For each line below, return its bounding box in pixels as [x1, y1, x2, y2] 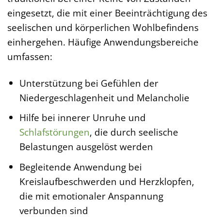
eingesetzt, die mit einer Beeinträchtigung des [7, 6, 207, 19]
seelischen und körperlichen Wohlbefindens [7, 20, 199, 34]
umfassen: [7, 49, 52, 63]
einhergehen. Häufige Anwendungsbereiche [7, 35, 199, 48]
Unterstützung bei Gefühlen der [19, 76, 158, 90]
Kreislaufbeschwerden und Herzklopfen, [19, 174, 194, 188]
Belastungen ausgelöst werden [19, 140, 153, 154]
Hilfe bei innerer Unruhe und [19, 111, 146, 124]
